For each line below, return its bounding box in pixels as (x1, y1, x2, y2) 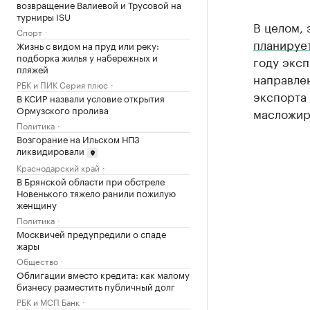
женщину (17, 197, 57, 211)
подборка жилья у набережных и (17, 50, 158, 64)
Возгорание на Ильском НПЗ (17, 131, 140, 145)
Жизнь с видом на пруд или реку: (17, 38, 159, 52)
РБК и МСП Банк (17, 294, 80, 308)
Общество (17, 253, 58, 267)
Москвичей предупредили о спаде (17, 226, 166, 240)
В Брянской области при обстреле (17, 173, 165, 188)
